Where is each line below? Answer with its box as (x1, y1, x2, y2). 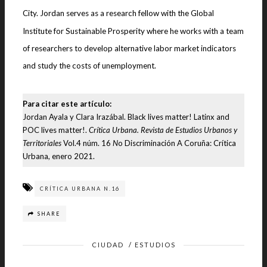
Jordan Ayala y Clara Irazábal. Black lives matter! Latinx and (23, 112, 229, 122)
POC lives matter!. (23, 125, 89, 135)
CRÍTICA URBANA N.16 (40, 185, 120, 192)
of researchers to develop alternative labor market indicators (23, 44, 236, 54)
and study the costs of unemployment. (23, 61, 156, 71)
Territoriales (23, 138, 61, 148)
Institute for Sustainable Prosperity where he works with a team (23, 26, 244, 36)
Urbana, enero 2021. (23, 151, 95, 162)
